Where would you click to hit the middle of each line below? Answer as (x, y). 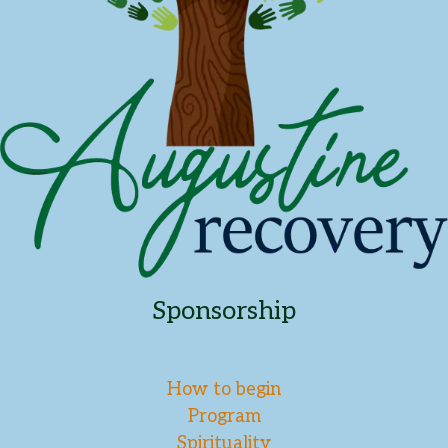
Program (224, 416)
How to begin (224, 389)
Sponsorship (224, 312)
